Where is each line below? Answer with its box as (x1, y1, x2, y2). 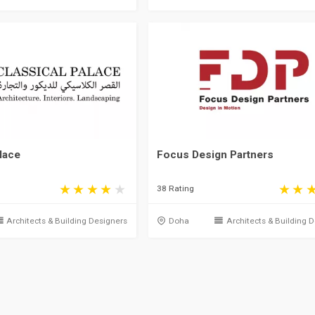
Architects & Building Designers (6, 216, 128, 226)
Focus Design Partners (157, 148, 274, 161)
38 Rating (157, 184, 195, 194)
